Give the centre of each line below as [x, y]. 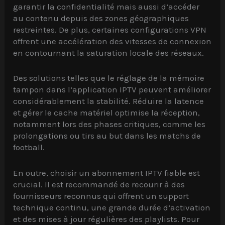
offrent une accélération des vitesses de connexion [113, 41]
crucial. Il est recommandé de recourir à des [99, 184]
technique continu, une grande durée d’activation [112, 207]
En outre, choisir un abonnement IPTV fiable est [107, 173]
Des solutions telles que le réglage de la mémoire [109, 78]
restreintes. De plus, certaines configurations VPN [110, 30]
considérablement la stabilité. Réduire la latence [109, 101]
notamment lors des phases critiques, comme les [109, 124]
